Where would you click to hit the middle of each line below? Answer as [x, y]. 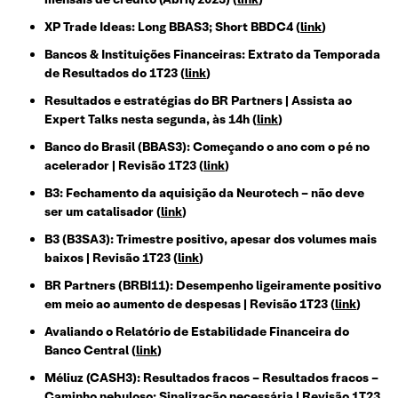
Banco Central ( [90, 350]
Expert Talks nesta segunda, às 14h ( [151, 119]
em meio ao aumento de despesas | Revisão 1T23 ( [190, 304]
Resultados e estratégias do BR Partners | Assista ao [198, 101]
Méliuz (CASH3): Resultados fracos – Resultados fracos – [211, 378]
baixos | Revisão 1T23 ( [111, 258]
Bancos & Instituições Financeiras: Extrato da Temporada [212, 55]
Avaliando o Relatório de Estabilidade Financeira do [197, 332]
